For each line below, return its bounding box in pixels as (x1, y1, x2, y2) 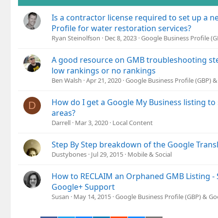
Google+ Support (52, 182, 115, 193)
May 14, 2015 (73, 192, 111, 201)
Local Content (112, 118, 153, 127)
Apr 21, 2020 (86, 76, 121, 85)
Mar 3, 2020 (75, 118, 108, 127)
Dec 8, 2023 (105, 34, 137, 43)
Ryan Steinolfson (52, 34, 100, 43)
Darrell (52, 118, 71, 127)
